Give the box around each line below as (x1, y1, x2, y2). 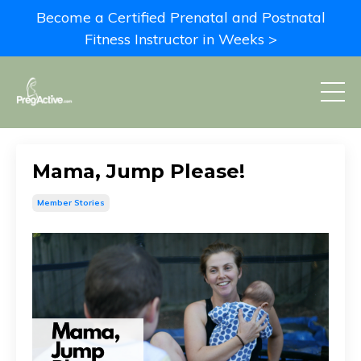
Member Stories (37, 197, 105, 208)
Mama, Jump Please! (32, 159, 245, 183)
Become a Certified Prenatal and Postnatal (35, 8, 326, 27)
